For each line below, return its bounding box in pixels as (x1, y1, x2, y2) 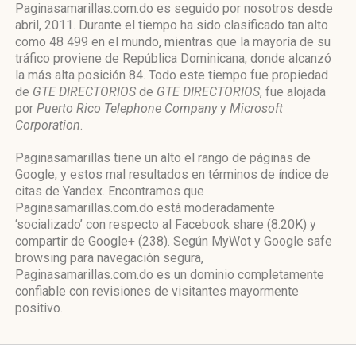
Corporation (15, 118, 80, 133)
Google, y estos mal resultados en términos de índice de (15, 167, 329, 182)
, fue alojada (260, 84, 326, 99)
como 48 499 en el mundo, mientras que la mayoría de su (15, 34, 331, 49)
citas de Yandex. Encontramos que (15, 184, 204, 199)
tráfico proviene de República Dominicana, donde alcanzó (15, 51, 331, 66)
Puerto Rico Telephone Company (37, 101, 217, 116)
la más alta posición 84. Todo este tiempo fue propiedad (15, 68, 328, 83)
